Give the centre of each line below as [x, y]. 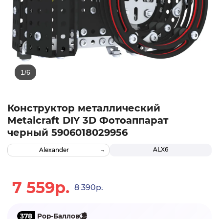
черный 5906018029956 [67, 133]
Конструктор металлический [84, 108]
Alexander [54, 150]
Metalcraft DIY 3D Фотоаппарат [88, 120]
